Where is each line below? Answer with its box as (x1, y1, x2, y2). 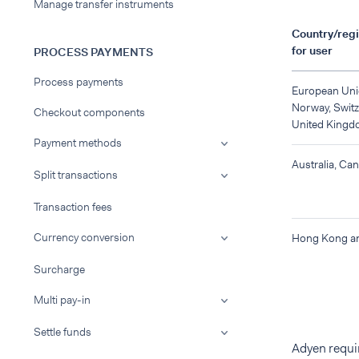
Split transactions (34, 167, 118, 182)
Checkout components (34, 105, 145, 119)
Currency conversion (34, 230, 135, 244)
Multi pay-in (34, 292, 91, 307)
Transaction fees (34, 200, 112, 214)
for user (292, 43, 333, 58)
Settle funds (34, 325, 91, 339)
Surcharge (34, 262, 85, 276)
